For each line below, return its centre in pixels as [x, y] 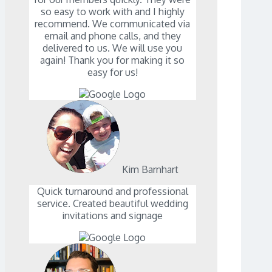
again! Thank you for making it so [113, 60]
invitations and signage [113, 216]
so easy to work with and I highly [112, 12]
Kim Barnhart [150, 170]
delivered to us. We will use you [113, 48]
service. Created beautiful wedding [112, 204]
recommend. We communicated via [113, 24]
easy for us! [112, 73]
